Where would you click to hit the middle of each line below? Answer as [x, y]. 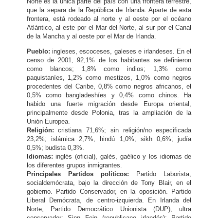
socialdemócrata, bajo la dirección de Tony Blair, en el [109, 183]
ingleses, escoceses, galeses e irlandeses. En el [122, 51]
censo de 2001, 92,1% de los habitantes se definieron [109, 60]
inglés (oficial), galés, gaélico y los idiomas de [124, 156]
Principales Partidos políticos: [82, 174]
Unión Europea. [48, 121]
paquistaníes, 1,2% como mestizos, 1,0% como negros [109, 78]
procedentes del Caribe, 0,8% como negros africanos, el [109, 86]
